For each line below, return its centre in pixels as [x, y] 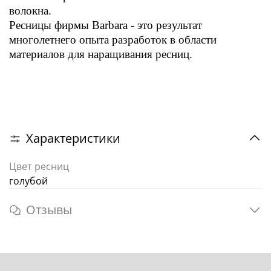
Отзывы [49, 210]
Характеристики [73, 138]
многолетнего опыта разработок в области [113, 40]
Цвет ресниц [39, 166]
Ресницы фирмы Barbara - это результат [106, 25]
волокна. [30, 11]
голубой [28, 181]
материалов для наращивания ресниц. [101, 54]
